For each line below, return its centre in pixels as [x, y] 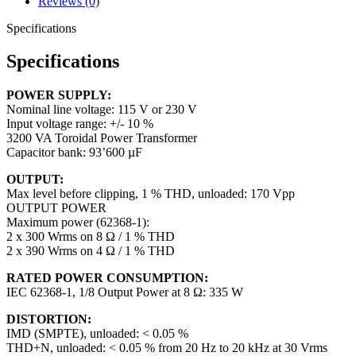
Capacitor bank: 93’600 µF [74, 153]
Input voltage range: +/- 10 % [80, 124]
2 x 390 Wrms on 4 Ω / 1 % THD [91, 251]
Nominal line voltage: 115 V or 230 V [102, 110]
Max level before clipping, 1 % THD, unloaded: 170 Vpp [151, 194]
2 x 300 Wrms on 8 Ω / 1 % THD [91, 237]
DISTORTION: [49, 319]
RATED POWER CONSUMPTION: [107, 278]
